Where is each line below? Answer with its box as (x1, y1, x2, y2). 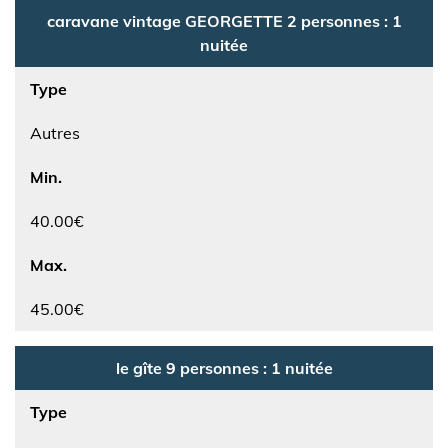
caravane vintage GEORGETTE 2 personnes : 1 (46, 11, 402, 31)
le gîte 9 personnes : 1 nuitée (115, 358, 333, 378)
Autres (30, 123, 80, 143)
